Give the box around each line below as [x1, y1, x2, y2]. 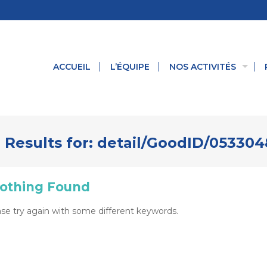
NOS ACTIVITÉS [169, 61, 236, 72]
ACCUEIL [53, 61, 91, 72]
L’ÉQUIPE [110, 61, 150, 72]
